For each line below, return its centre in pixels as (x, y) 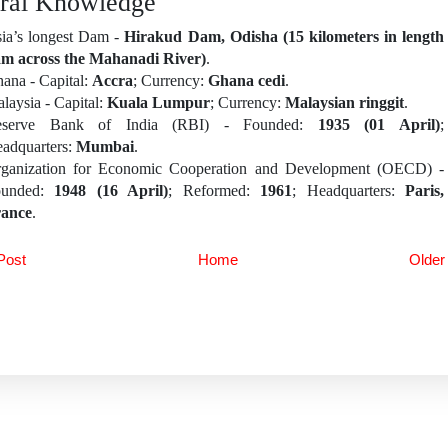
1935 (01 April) (379, 124)
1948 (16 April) (111, 190)
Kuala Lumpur (158, 102)
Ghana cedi (246, 80)
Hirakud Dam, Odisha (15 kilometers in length (284, 36)
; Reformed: (214, 190)
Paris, (425, 190)
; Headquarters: (349, 190)
